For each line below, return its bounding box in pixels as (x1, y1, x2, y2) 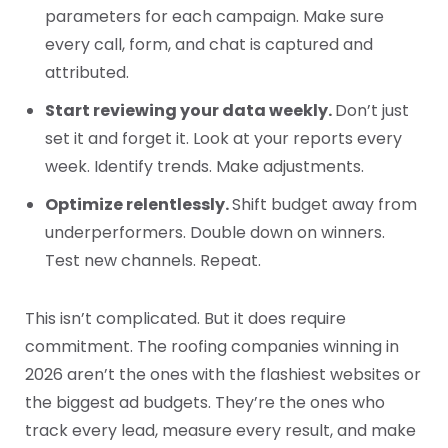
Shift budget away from (232, 193, 417, 217)
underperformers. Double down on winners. (45, 221, 385, 245)
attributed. (45, 61, 129, 85)
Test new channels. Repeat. (45, 249, 261, 273)
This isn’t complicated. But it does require (25, 307, 346, 331)
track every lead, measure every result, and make (25, 419, 416, 443)
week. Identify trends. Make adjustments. (45, 155, 364, 179)
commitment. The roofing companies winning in (25, 335, 399, 359)
